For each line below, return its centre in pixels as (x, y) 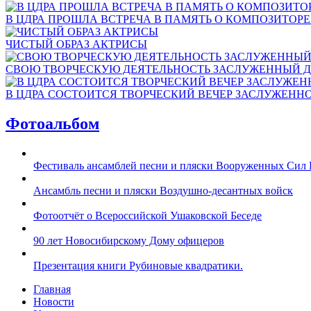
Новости (54, 302)
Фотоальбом (52, 124)
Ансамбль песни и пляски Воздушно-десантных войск (163, 191)
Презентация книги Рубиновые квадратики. (138, 266)
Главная (52, 289)
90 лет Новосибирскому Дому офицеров (129, 241)
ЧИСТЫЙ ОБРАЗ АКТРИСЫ (76, 44)
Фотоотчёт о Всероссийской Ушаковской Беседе (148, 216)
